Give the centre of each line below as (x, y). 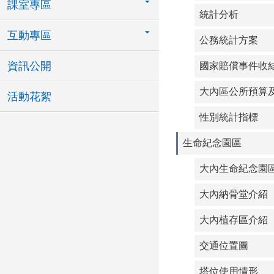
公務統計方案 (229, 40)
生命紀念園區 (212, 143)
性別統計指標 (229, 117)
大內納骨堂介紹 (234, 194)
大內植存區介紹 (234, 220)
